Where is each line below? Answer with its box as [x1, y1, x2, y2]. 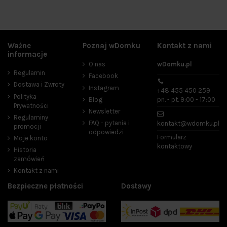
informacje [8, 49, 47, 59]
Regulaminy [14, 113, 48, 121]
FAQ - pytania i [88, 119, 130, 127]
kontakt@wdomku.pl [157, 120, 219, 128]
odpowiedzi [88, 128, 124, 136]
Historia [14, 146, 36, 154]
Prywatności [14, 101, 49, 109]
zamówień [14, 155, 45, 163]
